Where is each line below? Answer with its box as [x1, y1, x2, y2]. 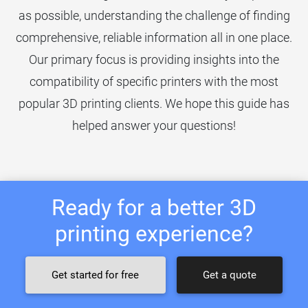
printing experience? [55, 221, 253, 247]
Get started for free [52, 269, 140, 282]
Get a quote [202, 269, 256, 282]
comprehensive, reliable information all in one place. [16, 30, 292, 45]
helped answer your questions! [72, 118, 236, 133]
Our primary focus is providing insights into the [29, 52, 279, 67]
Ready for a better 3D [52, 195, 256, 221]
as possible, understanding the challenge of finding [18, 8, 290, 23]
